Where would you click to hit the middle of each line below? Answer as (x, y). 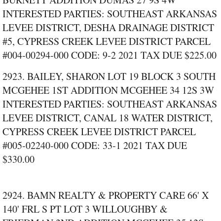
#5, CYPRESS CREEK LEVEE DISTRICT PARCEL (107, 41)
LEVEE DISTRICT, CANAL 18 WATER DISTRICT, (108, 118)
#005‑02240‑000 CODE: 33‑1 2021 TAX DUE (95, 146)
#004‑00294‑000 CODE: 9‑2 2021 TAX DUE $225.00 (110, 55)
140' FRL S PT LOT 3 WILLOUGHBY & (85, 209)
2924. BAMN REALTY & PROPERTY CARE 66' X (106, 195)
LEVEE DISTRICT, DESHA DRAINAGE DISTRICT (108, 28)
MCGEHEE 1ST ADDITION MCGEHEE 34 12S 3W (108, 90)
